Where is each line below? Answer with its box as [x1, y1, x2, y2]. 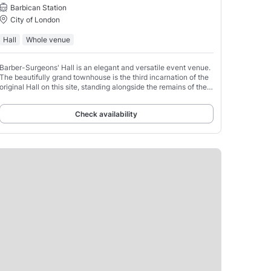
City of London [10, 15, 60, 24]
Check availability [75, 109, 138, 119]
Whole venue [25, 34, 70, 44]
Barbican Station [10, 2, 67, 12]
